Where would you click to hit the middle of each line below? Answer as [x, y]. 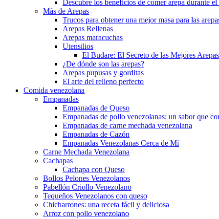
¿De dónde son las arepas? [103, 64]
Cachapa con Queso [94, 169]
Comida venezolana [54, 90]
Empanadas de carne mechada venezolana [127, 125]
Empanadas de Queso [96, 108]
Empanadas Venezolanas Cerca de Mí [121, 143]
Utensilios [78, 46]
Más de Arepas [66, 11]
